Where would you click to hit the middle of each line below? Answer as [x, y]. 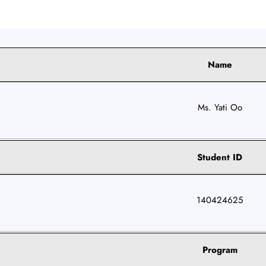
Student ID [220, 157]
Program [220, 250]
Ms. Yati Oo [220, 107]
